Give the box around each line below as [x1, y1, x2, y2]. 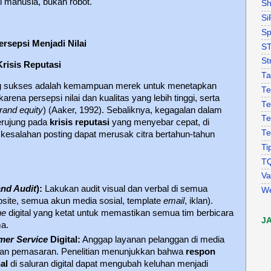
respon [186, 246, 215, 256]
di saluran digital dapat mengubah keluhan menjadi [8, 258, 208, 269]
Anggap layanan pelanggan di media [80, 234, 224, 244]
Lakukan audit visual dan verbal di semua [42, 183, 207, 194]
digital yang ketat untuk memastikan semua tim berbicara [6, 207, 233, 218]
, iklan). [184, 195, 213, 206]
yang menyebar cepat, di [109, 117, 209, 128]
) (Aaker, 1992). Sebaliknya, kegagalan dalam [43, 105, 222, 116]
